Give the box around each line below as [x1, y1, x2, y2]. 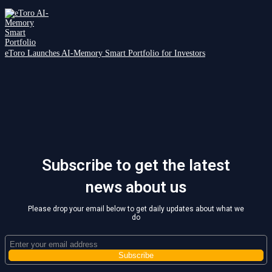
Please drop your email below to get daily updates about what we [28, 205, 244, 214]
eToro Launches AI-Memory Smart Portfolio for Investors [5, 48, 205, 58]
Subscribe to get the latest [42, 155, 230, 174]
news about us [86, 177, 186, 196]
